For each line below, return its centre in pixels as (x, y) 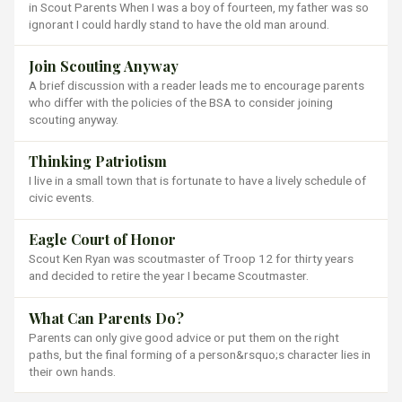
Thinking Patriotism (98, 162)
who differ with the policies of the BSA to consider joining (181, 102)
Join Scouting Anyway (104, 66)
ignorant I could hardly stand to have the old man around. (179, 24)
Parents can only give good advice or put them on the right (184, 337)
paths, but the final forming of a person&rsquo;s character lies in (200, 354)
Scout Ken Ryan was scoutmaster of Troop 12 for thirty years (191, 259)
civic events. (61, 198)
